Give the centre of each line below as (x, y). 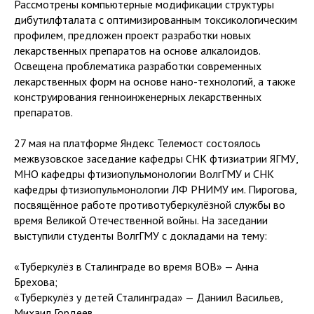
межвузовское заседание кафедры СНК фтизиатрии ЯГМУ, (156, 158)
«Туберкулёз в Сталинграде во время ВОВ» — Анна (136, 266)
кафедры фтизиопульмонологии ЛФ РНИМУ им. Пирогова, (155, 189)
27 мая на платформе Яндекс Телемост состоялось (137, 143)
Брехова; (36, 281)
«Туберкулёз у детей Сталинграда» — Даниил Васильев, (148, 297)
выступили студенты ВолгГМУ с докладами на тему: (141, 235)
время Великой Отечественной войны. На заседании (141, 220)
